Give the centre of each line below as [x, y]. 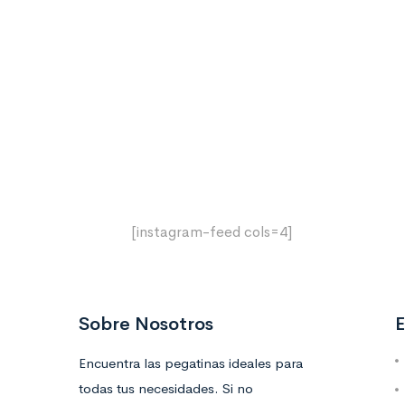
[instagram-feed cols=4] [212, 232]
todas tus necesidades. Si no [166, 388]
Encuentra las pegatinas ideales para [191, 363]
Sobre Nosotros [146, 324]
